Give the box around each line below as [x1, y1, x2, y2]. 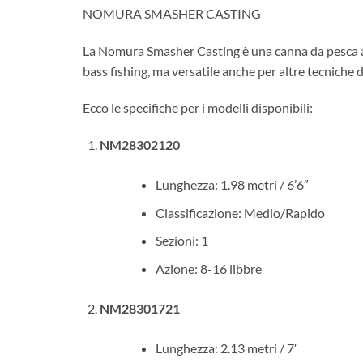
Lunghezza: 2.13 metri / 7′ [155, 340, 297, 357]
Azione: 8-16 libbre [155, 261, 262, 277]
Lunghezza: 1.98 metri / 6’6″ [155, 177, 309, 193]
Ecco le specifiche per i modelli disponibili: [83, 100, 313, 116]
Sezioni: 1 [155, 233, 208, 249]
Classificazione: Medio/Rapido [155, 204, 325, 220]
